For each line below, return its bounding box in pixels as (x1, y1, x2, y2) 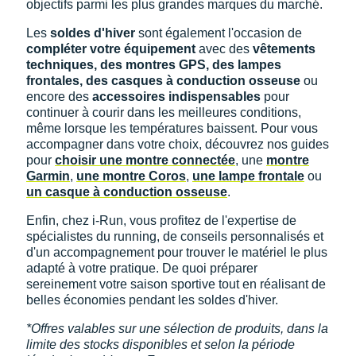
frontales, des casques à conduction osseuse (26, 73, 300, 87)
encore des (26, 89, 92, 103)
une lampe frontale (192, 168, 304, 183)
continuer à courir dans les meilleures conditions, (26, 105, 301, 119)
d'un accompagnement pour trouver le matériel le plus (26, 245, 327, 259)
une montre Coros (76, 168, 186, 183)
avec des (195, 41, 253, 56)
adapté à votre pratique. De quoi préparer (26, 261, 257, 275)
